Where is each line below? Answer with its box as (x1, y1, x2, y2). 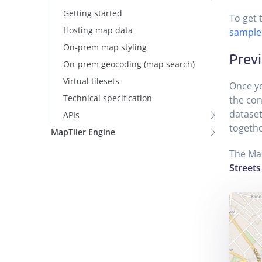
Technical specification (63, 92, 152, 104)
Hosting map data (63, 25, 133, 36)
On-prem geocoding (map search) (63, 58, 195, 70)
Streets (229, 161, 261, 174)
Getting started (63, 8, 122, 19)
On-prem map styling (63, 42, 147, 53)
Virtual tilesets (63, 75, 119, 87)
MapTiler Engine (51, 126, 115, 137)
